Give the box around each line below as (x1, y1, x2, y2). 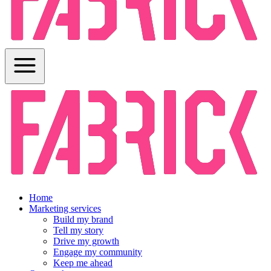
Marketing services (29, 203, 101, 214)
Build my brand (53, 214, 113, 225)
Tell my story (53, 225, 103, 236)
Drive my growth (53, 236, 119, 247)
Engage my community (53, 247, 142, 258)
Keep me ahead (53, 258, 113, 269)
